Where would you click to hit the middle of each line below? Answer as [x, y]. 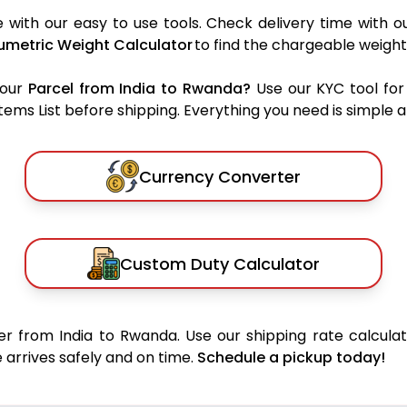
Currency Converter [220, 176]
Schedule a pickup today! [291, 358]
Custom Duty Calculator [220, 263]
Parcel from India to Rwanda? [139, 89]
